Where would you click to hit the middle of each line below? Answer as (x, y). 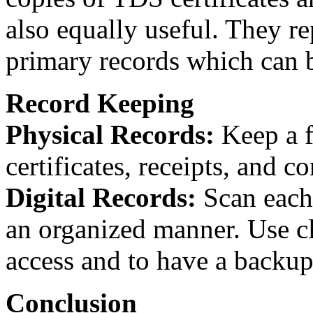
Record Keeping (100, 103)
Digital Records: (101, 197)
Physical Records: (110, 134)
